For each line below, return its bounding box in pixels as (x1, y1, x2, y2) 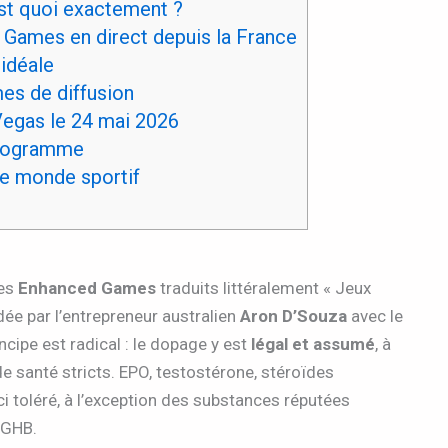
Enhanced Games (18, 277, 156, 298)
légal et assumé (251, 333, 375, 354)
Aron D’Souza (240, 305, 347, 326)
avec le (347, 305, 403, 326)
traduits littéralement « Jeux (156, 277, 371, 298)
